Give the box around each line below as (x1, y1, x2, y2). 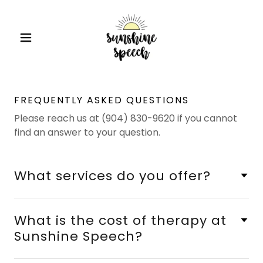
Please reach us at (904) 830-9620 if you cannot (14, 112, 237, 125)
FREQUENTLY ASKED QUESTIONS (14, 93, 189, 107)
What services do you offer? (14, 167, 211, 185)
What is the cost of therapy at (14, 211, 227, 230)
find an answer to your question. (14, 126, 160, 139)
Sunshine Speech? (14, 227, 143, 245)
